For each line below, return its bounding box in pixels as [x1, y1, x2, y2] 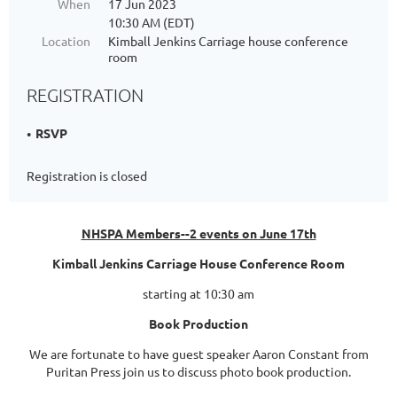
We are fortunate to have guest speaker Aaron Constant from [28, 346, 369, 362]
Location [42, 33, 90, 49]
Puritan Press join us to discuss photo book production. [46, 363, 351, 379]
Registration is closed [27, 167, 147, 183]
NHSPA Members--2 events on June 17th [81, 225, 316, 241]
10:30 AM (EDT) [108, 14, 195, 30]
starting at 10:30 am [143, 285, 254, 301]
